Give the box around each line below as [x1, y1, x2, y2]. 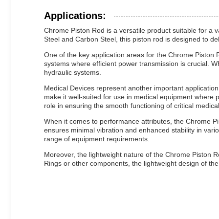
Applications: [44, 10, 106, 21]
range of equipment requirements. [44, 135, 150, 143]
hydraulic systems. [44, 68, 101, 76]
